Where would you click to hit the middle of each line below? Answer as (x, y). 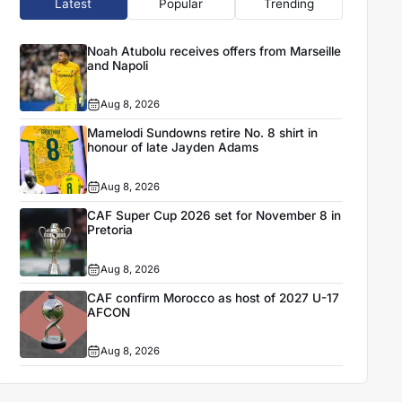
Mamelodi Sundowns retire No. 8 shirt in (203, 133)
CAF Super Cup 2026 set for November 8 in (214, 216)
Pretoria (110, 230)
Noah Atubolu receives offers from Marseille (214, 51)
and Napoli (118, 65)
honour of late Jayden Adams (173, 148)
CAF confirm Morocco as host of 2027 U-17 (214, 297)
